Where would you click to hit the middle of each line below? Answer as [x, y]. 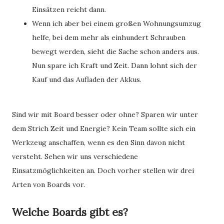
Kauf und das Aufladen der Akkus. [87, 79]
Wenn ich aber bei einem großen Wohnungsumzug [116, 23]
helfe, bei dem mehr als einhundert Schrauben [109, 37]
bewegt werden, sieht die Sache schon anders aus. [115, 51]
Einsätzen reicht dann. [70, 9]
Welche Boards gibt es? [70, 212]
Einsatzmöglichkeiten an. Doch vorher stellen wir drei [103, 170]
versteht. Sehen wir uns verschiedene [75, 156]
